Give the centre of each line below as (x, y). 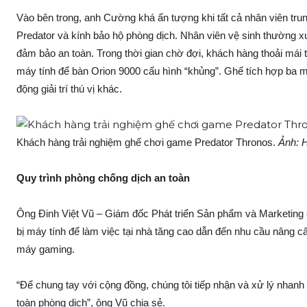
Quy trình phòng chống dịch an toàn (103, 178)
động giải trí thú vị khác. (69, 89)
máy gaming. (46, 249)
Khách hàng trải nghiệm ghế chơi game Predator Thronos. (147, 143)
